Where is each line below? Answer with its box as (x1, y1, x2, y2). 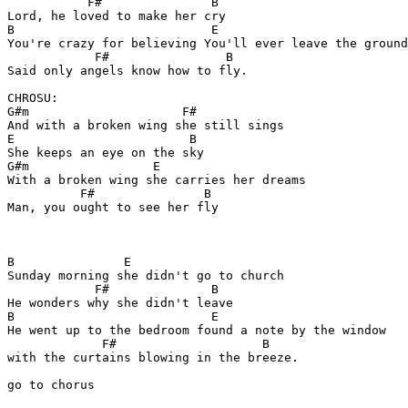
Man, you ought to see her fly (7, 200, 219, 214)
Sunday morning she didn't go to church (7, 269, 284, 282)
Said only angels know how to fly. (7, 64, 248, 77)
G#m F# (7, 105, 197, 118)
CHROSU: (7, 91, 58, 105)
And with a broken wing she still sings (7, 118, 284, 132)
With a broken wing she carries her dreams (7, 173, 306, 187)
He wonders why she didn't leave (7, 296, 233, 310)
